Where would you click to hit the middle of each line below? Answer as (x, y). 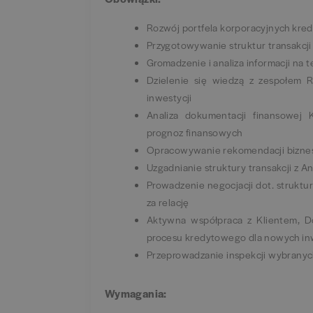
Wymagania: (136, 293)
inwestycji (169, 97)
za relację (168, 202)
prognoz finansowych (194, 132)
